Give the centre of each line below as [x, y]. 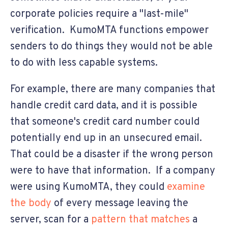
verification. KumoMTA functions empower [109, 30]
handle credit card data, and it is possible [104, 106]
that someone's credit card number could [105, 122]
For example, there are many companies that [113, 89]
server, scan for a [51, 220]
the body [32, 203]
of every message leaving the [121, 203]
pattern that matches [140, 220]
